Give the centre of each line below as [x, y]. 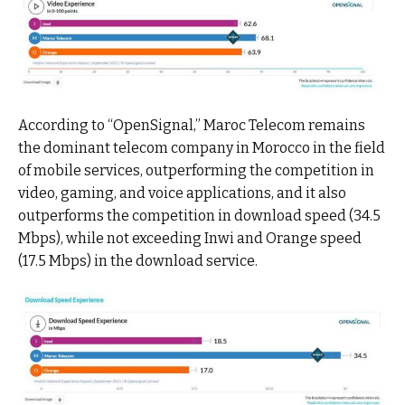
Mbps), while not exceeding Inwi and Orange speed [190, 238]
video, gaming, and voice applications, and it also [182, 193]
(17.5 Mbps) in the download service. [138, 260]
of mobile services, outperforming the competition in [196, 170]
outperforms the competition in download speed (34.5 [199, 215]
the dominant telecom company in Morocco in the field [202, 147]
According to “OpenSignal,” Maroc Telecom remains [192, 125]
